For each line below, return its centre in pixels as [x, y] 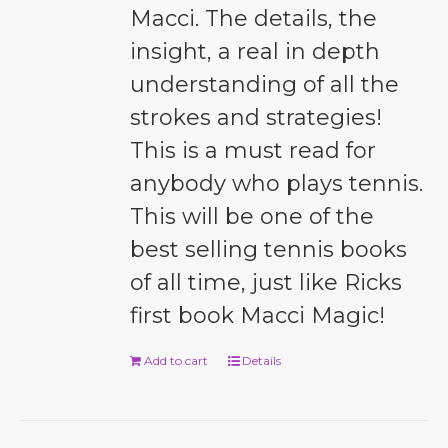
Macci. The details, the [254, 18]
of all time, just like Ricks [266, 282]
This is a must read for [253, 150]
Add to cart [176, 360]
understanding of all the [265, 84]
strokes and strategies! [256, 117]
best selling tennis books [269, 249]
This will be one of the [252, 216]
